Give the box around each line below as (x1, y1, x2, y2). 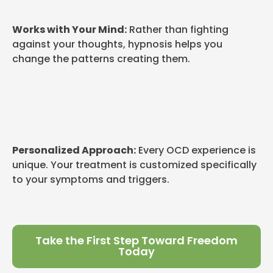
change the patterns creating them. (12, 51, 190, 66)
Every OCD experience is (136, 143, 256, 157)
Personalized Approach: (12, 143, 136, 157)
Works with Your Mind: (12, 22, 127, 37)
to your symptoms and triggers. (12, 172, 169, 186)
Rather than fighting (127, 22, 229, 37)
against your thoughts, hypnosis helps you (12, 37, 222, 51)
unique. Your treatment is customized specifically (12, 157, 257, 172)
